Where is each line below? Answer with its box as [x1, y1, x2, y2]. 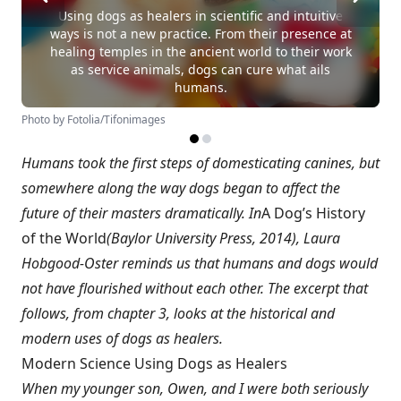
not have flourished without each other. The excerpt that [21, 278, 368, 298]
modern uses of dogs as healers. [21, 328, 223, 348]
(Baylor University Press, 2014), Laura [107, 228, 340, 248]
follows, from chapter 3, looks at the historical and [21, 303, 335, 323]
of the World [21, 228, 107, 248]
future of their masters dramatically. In [21, 203, 261, 223]
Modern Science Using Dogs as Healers [21, 354, 287, 373]
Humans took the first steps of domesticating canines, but [21, 153, 380, 173]
